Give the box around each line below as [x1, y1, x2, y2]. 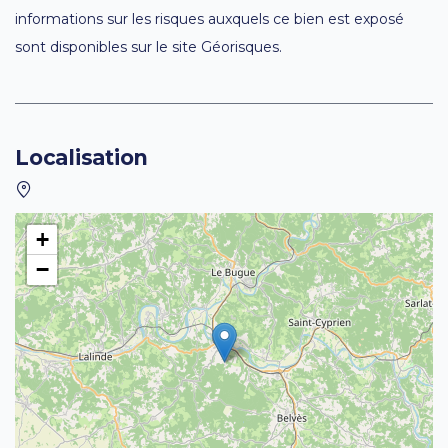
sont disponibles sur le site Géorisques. [15, 37, 282, 56]
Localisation [15, 144, 148, 170]
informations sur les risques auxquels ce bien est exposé [15, 9, 404, 28]
